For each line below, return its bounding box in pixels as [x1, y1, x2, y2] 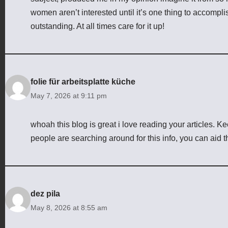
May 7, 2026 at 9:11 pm [31, 91, 107, 100]
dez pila [31, 189, 60, 198]
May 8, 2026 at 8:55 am [31, 203, 107, 212]
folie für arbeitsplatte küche [31, 77, 135, 86]
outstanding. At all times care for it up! [31, 21, 164, 31]
